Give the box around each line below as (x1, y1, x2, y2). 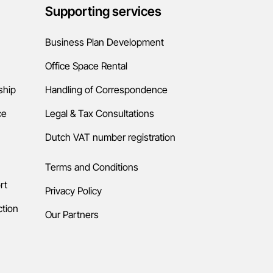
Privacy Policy (44, 185, 102, 197)
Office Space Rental (44, 60, 127, 72)
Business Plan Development (44, 36, 164, 48)
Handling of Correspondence (44, 83, 168, 96)
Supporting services (44, 4, 161, 19)
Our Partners (44, 208, 99, 221)
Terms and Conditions (44, 161, 138, 173)
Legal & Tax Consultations (44, 107, 154, 119)
